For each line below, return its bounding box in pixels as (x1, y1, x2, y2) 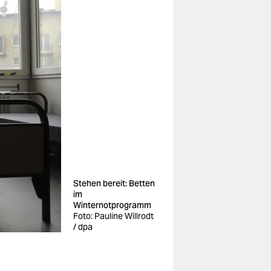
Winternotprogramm (73, 200, 151, 211)
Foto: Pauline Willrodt (73, 211, 154, 221)
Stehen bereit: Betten (73, 178, 155, 189)
